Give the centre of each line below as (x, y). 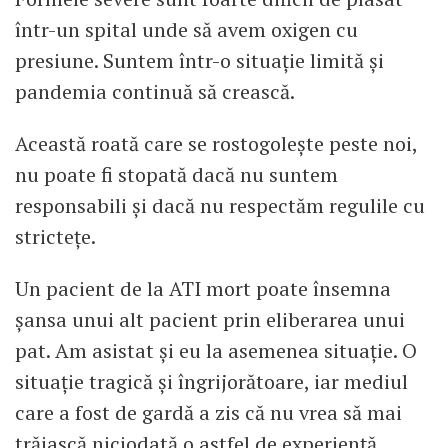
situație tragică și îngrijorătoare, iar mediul (211, 382)
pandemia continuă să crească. (155, 92)
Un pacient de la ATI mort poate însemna (203, 289)
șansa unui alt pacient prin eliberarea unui (210, 320)
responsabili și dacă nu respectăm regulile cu (220, 206)
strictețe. (55, 237)
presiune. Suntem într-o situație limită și (199, 61)
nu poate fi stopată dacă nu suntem (176, 175)
